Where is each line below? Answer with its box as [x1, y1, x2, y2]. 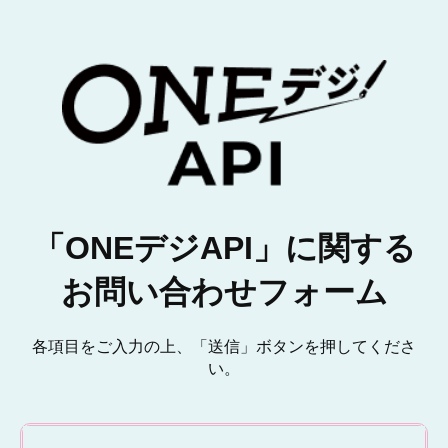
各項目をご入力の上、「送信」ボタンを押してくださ [32, 338, 416, 356]
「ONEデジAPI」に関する [32, 230, 416, 266]
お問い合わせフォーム [60, 274, 388, 310]
